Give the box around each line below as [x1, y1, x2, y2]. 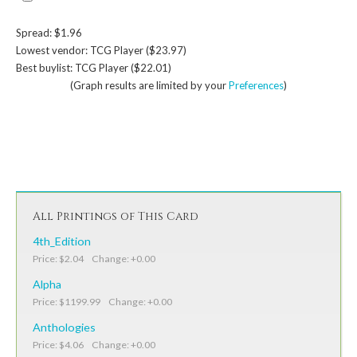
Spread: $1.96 [16, 25, 82, 39]
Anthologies [33, 320, 96, 334]
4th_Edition [33, 233, 91, 248]
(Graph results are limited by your [70, 78, 229, 92]
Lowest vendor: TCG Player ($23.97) [16, 43, 186, 57]
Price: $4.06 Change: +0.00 [33, 338, 155, 351]
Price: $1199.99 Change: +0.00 [33, 295, 172, 308]
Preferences [229, 78, 284, 92]
